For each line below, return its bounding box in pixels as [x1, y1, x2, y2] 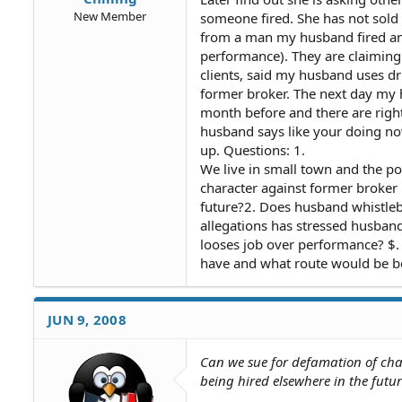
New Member [74, 7, 146, 24]
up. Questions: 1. [200, 141, 305, 159]
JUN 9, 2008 [48, 310, 127, 328]
